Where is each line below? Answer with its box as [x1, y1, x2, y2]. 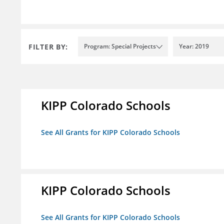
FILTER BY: [28, 41, 68, 51]
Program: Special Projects [84, 42, 156, 51]
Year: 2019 [179, 42, 209, 51]
